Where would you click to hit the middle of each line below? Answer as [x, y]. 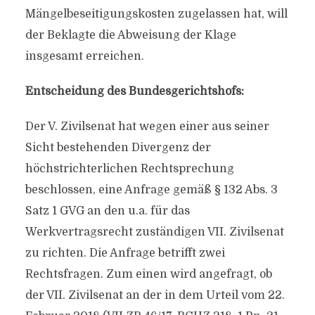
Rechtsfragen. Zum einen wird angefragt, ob [148, 274]
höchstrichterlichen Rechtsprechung [129, 169]
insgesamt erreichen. [84, 56]
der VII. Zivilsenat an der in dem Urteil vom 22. [155, 295]
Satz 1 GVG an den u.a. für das [107, 211]
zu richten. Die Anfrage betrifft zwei [125, 253]
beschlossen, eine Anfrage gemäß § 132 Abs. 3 [151, 190]
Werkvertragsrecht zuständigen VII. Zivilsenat [154, 232]
